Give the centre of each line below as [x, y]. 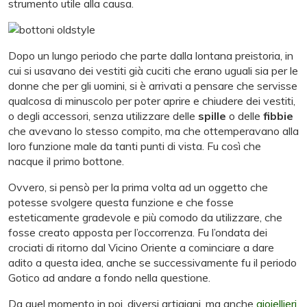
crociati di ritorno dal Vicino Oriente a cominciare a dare [141, 248]
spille [212, 116]
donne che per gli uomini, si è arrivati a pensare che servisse [153, 86]
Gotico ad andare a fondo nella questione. [109, 278]
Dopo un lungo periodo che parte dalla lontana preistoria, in [151, 56]
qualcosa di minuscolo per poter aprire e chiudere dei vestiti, [152, 101]
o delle [245, 116]
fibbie [278, 116]
